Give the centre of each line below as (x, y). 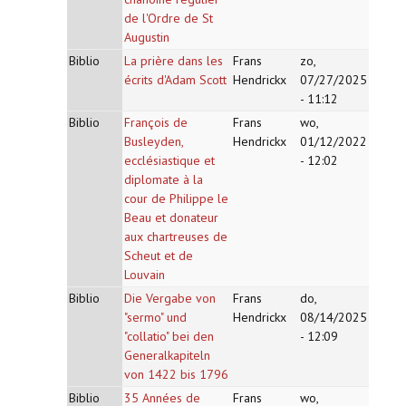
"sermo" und (155, 317)
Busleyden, (154, 141)
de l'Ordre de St (169, 18)
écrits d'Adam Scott (175, 80)
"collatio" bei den (169, 336)
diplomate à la (164, 179)
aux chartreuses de (176, 237)
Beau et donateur (171, 217)
